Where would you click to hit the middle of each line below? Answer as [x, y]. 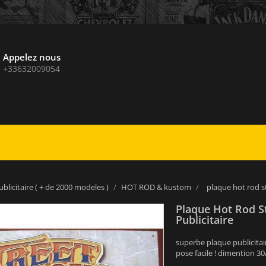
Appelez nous [32, 57]
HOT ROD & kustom [156, 187]
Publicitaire [205, 220]
